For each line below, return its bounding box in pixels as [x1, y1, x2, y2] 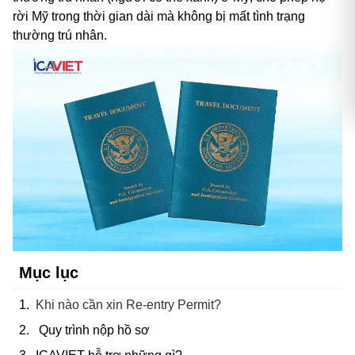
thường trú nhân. [13, 29, 107, 43]
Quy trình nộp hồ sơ [36, 323, 150, 338]
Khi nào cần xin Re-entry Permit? [36, 298, 221, 312]
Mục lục [19, 264, 78, 282]
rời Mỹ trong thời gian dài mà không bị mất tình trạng [13, 10, 305, 24]
